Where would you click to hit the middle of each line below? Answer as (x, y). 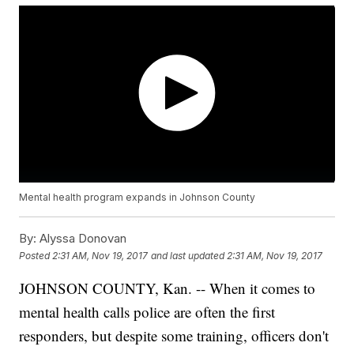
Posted (36, 255)
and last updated (188, 255)
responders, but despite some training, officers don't (174, 336)
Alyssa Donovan (82, 239)
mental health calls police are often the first (147, 312)
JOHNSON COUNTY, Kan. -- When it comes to (168, 288)
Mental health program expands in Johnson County (137, 198)
